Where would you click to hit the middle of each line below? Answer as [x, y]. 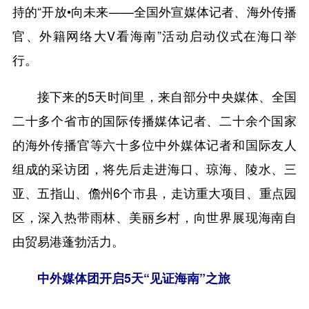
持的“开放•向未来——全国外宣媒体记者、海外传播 [154, 11]
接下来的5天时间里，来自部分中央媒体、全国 [167, 96]
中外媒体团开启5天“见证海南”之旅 [133, 278]
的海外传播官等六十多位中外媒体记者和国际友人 [154, 144]
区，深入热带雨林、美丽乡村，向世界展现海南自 [154, 217]
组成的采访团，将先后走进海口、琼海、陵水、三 [154, 168]
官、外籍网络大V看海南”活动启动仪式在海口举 [154, 36]
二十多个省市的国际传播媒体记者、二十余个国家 [154, 120]
